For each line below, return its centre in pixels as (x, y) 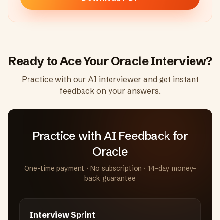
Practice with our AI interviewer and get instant (110, 79)
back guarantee (110, 178)
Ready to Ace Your (59, 61)
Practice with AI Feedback (101, 136)
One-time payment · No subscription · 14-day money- (110, 168)
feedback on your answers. (110, 91)
